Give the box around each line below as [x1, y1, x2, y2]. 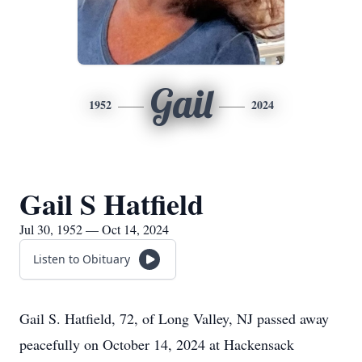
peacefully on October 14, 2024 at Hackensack [19, 335, 294, 354]
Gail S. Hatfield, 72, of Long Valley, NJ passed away [19, 309, 329, 328]
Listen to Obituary [33, 251, 130, 267]
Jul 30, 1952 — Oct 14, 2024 [19, 221, 169, 238]
